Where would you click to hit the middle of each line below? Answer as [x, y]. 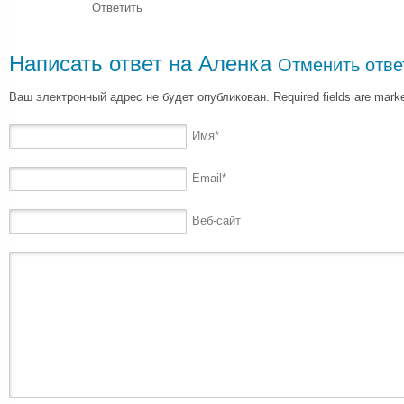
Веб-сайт [216, 221]
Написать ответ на [104, 63]
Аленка [235, 63]
